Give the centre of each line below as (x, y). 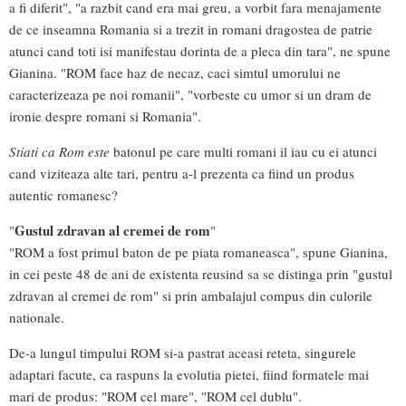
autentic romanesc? (63, 194)
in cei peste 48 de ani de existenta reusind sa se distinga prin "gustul (201, 273)
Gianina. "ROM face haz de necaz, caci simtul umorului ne (175, 72)
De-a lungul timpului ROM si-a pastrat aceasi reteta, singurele (183, 353)
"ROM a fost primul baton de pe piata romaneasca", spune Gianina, (198, 251)
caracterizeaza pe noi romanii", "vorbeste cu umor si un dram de (190, 94)
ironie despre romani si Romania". (105, 116)
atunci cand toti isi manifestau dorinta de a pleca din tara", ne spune (200, 50)
